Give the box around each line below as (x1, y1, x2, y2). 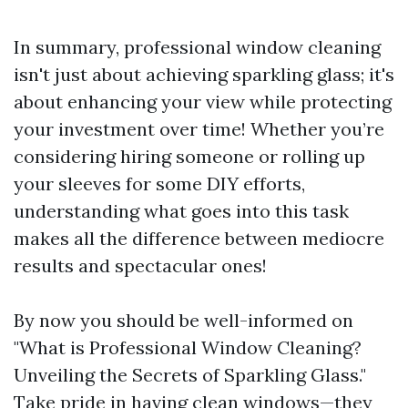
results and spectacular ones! (14, 254, 267, 277)
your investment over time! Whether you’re (14, 117, 384, 140)
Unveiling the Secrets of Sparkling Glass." (14, 363, 366, 386)
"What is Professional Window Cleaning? (14, 336, 362, 359)
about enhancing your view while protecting (14, 90, 392, 113)
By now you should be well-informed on (14, 309, 353, 331)
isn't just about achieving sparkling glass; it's (14, 63, 394, 86)
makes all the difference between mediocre (14, 227, 384, 250)
